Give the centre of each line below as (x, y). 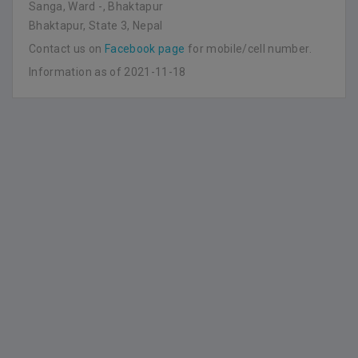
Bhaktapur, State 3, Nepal (96, 26)
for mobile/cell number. (248, 49)
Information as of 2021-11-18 (107, 72)
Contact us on (67, 49)
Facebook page (145, 49)
